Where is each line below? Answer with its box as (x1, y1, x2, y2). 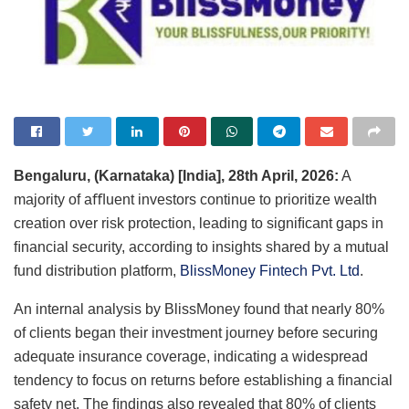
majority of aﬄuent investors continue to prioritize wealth (14, 191, 377, 207)
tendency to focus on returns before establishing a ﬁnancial (14, 372, 393, 388)
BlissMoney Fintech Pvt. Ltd (180, 262, 360, 278)
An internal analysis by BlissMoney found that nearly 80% (14, 300, 384, 317)
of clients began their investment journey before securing (14, 324, 378, 341)
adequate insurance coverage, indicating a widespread (14, 348, 368, 364)
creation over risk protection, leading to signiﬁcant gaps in (14, 215, 383, 231)
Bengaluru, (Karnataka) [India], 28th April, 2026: (14, 167, 339, 184)
